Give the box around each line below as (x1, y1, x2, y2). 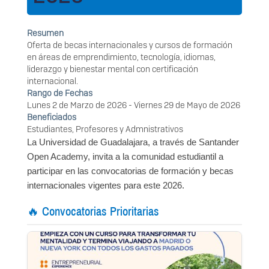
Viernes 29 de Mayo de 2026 (134, 100, 240, 111)
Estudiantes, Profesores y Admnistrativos (27, 124, 183, 135)
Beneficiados (27, 112, 76, 123)
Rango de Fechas (27, 88, 92, 99)
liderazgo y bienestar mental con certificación (27, 64, 198, 75)
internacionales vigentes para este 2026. (27, 180, 184, 191)
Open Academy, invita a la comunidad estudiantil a (27, 151, 223, 162)
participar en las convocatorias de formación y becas (27, 166, 234, 177)
